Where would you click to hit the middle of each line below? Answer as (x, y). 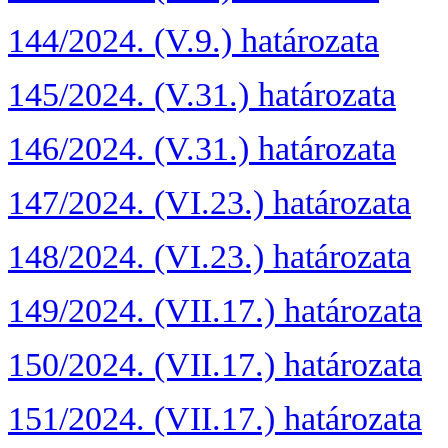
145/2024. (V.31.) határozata (202, 95)
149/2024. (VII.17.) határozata (215, 311)
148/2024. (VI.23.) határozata (209, 257)
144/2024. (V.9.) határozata (193, 41)
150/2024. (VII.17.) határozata (215, 365)
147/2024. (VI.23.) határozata (209, 203)
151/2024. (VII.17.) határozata (215, 419)
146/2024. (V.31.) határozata (202, 149)
